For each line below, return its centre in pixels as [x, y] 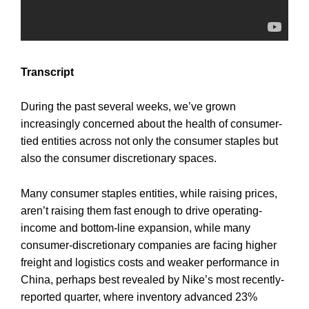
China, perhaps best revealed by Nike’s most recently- [152, 279]
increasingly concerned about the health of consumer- [151, 124]
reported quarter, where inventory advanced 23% [139, 297]
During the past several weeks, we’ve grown [128, 107]
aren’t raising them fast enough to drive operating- [141, 210]
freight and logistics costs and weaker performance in [150, 262]
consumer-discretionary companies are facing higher [149, 245]
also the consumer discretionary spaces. [119, 159]
